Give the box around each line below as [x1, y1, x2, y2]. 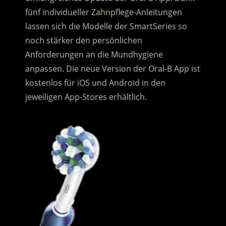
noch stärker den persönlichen [25, 35, 142, 46]
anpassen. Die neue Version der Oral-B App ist [25, 63, 200, 75]
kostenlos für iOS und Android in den [25, 77, 165, 89]
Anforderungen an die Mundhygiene [25, 49, 163, 61]
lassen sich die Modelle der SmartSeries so [25, 21, 187, 32]
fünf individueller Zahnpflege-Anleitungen [25, 7, 182, 18]
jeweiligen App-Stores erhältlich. [25, 91, 147, 103]
